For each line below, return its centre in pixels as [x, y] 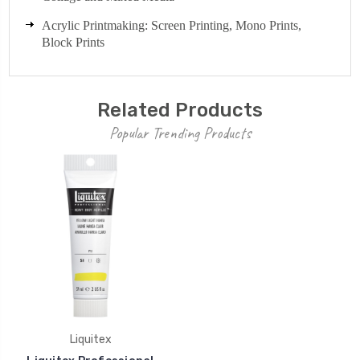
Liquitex [90, 339]
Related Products [180, 110]
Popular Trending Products [180, 133]
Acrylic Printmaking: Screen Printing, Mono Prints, [172, 25]
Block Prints [76, 42]
